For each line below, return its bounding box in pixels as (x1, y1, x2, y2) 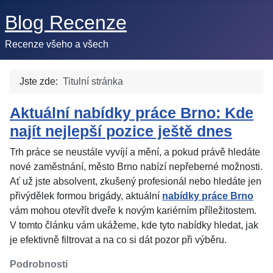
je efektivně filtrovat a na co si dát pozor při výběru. (10, 235, 227, 245)
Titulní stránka (63, 76, 123, 87)
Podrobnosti (10, 259, 68, 269)
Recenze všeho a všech (5, 39, 108, 49)
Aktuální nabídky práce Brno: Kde (10, 104, 253, 121)
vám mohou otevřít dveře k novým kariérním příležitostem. (10, 205, 257, 216)
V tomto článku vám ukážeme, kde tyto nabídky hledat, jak (10, 220, 258, 230)
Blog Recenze (5, 12, 127, 34)
